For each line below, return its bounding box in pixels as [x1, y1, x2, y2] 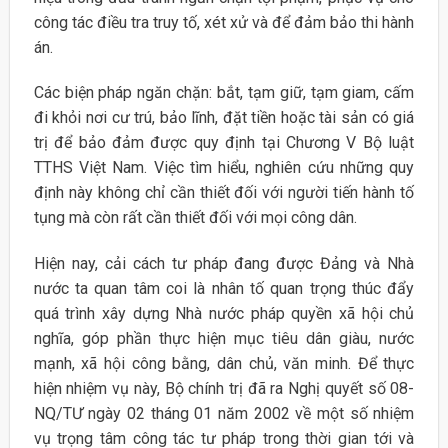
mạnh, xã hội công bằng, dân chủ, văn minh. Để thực [33, 354, 415, 374]
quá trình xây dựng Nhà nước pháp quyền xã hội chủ [33, 304, 415, 324]
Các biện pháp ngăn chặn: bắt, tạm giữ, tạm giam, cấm [33, 83, 415, 103]
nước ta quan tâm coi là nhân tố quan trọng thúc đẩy [33, 279, 415, 299]
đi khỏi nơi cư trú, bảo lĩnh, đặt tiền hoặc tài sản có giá [33, 108, 415, 128]
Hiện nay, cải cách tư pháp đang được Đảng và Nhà [33, 254, 415, 274]
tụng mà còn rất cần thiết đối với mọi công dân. [33, 208, 357, 228]
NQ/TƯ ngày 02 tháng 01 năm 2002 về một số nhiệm [33, 404, 415, 424]
